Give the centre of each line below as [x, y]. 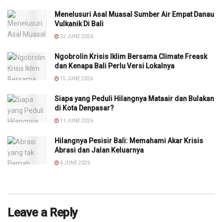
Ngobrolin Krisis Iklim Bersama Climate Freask [131, 56]
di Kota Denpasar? [84, 108]
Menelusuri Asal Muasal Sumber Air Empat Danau [134, 14]
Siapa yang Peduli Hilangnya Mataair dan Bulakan [134, 98]
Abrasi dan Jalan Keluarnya [99, 150]
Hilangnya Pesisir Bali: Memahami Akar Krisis [129, 140]
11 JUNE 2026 [76, 120]
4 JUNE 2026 [75, 163]
